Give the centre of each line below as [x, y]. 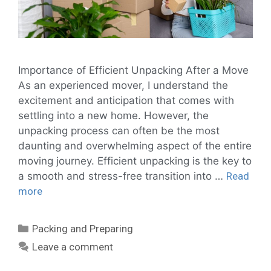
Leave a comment [73, 247]
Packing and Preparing [83, 228]
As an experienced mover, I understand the [123, 85]
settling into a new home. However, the [113, 115]
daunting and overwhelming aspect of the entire [135, 145]
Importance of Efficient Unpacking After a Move [133, 70]
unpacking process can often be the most [119, 130]
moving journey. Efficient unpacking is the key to [135, 161]
